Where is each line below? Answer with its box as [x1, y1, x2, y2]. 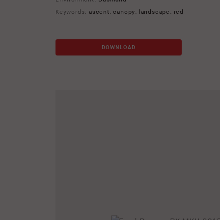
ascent [89, 8, 110, 16]
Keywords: [55, 8, 89, 16]
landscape [138, 8, 170, 16]
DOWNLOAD [102, 44, 136, 51]
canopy [113, 8, 136, 16]
